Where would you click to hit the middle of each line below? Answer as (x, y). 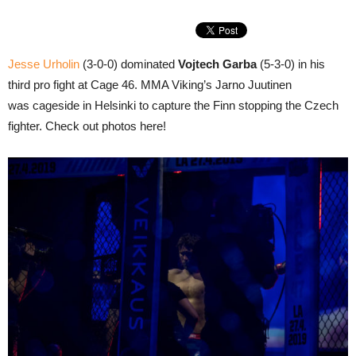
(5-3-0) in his (291, 64)
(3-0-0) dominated (129, 64)
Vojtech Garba (217, 64)
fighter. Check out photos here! (87, 126)
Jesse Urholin (44, 64)
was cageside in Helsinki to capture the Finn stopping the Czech (173, 105)
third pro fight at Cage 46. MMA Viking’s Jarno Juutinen (150, 85)
